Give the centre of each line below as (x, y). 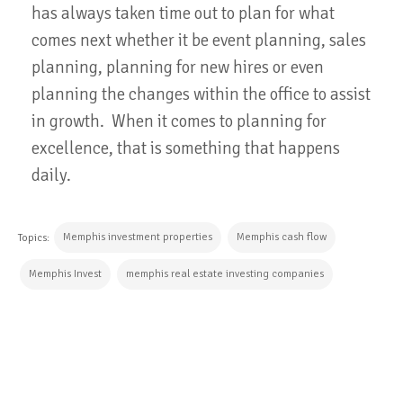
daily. (51, 176)
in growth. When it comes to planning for (179, 122)
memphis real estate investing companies (225, 274)
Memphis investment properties (138, 237)
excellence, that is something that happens (186, 149)
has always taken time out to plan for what (183, 14)
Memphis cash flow (282, 237)
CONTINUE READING (108, 354)
